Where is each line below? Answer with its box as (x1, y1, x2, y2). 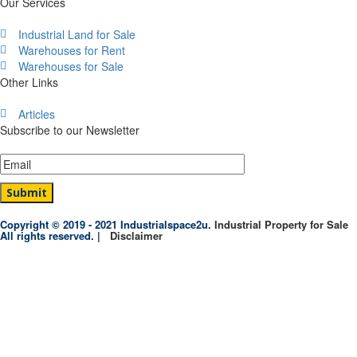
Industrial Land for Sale (18, 26, 135, 43)
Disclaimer (110, 228, 163, 244)
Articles (18, 106, 55, 123)
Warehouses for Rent (18, 42, 125, 59)
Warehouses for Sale (18, 58, 124, 75)
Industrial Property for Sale (214, 217, 348, 233)
